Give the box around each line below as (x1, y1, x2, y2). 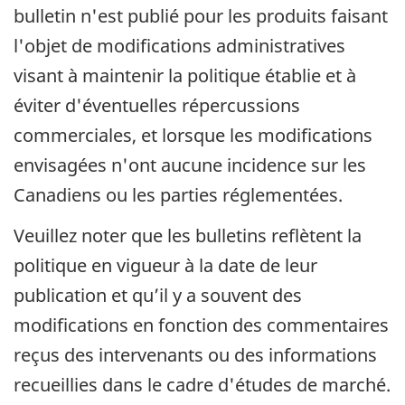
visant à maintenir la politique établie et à (14, 63, 356, 89)
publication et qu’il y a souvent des (14, 282, 302, 307)
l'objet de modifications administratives (14, 33, 345, 59)
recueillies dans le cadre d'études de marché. (14, 372, 391, 397)
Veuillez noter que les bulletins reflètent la (14, 222, 362, 248)
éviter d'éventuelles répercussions (14, 93, 300, 118)
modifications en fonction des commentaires (14, 312, 389, 337)
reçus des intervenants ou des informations (14, 342, 377, 367)
